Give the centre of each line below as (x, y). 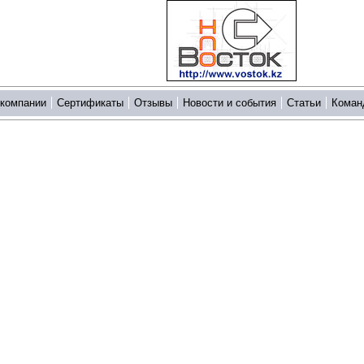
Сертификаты (90, 103)
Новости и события (230, 103)
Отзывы (153, 103)
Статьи (304, 103)
